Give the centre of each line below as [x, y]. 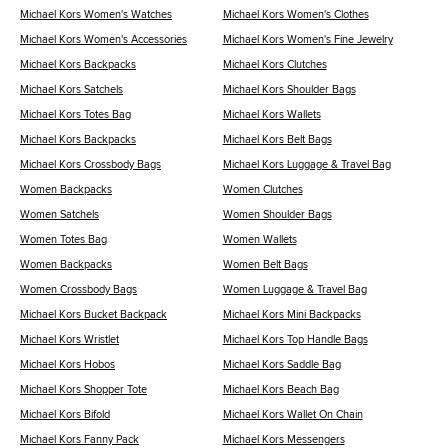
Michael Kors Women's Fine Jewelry [307, 39]
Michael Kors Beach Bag [280, 389]
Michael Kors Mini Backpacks [291, 314]
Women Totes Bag [63, 239]
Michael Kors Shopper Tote [83, 389]
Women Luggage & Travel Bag [294, 289]
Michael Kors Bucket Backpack [93, 314]
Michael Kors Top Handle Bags [295, 339]
